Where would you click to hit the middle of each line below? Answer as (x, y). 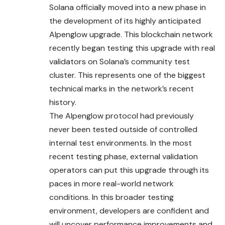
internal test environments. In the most (121, 143)
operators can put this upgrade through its (129, 170)
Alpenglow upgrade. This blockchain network (131, 34)
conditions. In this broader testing (111, 197)
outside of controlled (158, 129)
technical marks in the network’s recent (122, 88)
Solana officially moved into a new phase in (128, 7)
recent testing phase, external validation (124, 156)
